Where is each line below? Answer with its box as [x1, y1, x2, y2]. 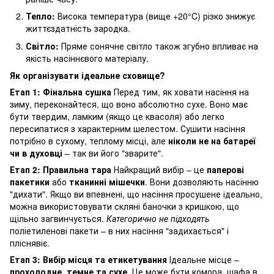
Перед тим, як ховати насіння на [111, 86, 249, 98]
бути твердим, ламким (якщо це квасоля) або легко [10, 110, 224, 123]
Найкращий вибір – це [111, 163, 207, 176]
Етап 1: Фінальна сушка [10, 86, 111, 98]
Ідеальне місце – [167, 253, 239, 266]
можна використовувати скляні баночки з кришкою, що [10, 200, 239, 213]
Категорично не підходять [106, 212, 209, 225]
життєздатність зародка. [26, 22, 130, 35]
